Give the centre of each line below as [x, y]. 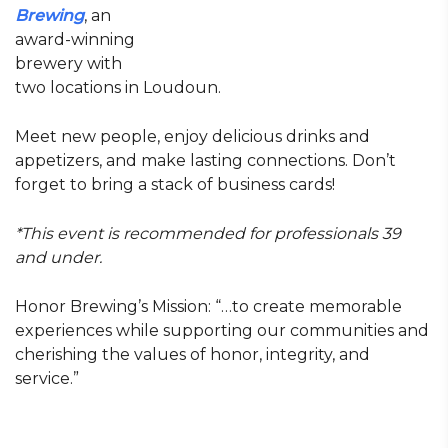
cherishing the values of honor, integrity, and [192, 354]
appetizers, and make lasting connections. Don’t [205, 160]
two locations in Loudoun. [118, 87]
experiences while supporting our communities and [222, 330]
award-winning [75, 39]
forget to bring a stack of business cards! [175, 184]
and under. [58, 257]
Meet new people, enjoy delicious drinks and [192, 136]
